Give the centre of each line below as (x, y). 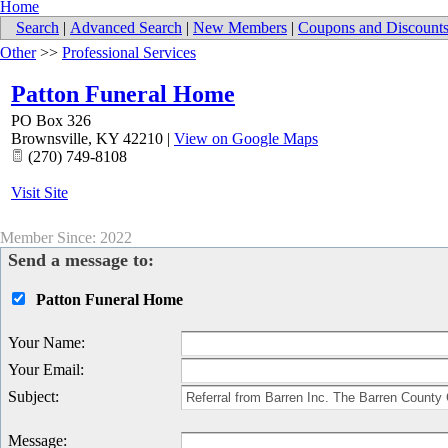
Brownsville (49, 139)
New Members (240, 28)
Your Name (44, 343)
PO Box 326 (51, 121)
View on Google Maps (246, 139)
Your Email (44, 370)
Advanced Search (126, 28)
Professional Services (129, 53)
